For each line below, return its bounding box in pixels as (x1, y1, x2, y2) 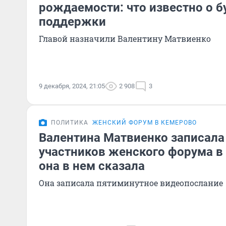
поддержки (39, 15, 106, 29)
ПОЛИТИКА (51, 119, 88, 126)
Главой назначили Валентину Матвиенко (39, 33, 211, 44)
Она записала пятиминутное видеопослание (39, 178, 223, 188)
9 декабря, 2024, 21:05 (39, 82, 105, 90)
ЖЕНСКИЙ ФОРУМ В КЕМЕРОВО (92, 119, 197, 126)
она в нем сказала (39, 159, 145, 173)
